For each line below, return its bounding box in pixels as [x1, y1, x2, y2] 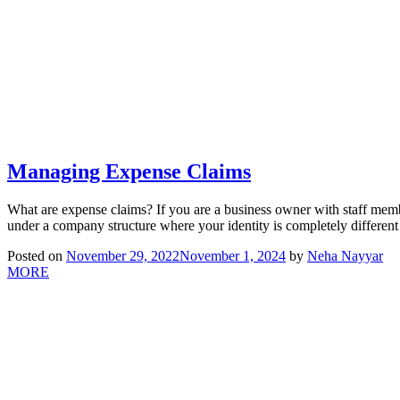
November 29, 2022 [66, 247, 179, 263]
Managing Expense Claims [7, 160, 251, 184]
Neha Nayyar [307, 247, 383, 263]
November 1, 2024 [179, 247, 286, 263]
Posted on [7, 247, 66, 263]
